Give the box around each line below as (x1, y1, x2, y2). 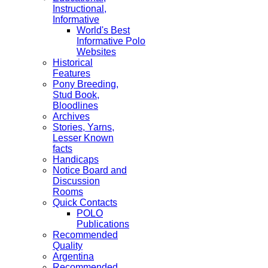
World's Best (77, 25, 130, 35)
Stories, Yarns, (53, 122, 114, 132)
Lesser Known (53, 133, 114, 143)
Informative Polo (77, 36, 145, 46)
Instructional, (53, 4, 106, 14)
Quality (53, 240, 83, 251)
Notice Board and (53, 165, 127, 175)
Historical (53, 57, 93, 68)
